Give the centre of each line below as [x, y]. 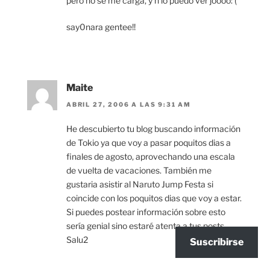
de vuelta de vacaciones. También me [139, 171]
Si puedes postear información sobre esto [146, 212]
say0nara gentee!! [101, 27]
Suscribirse [217, 242]
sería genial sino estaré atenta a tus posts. [146, 226]
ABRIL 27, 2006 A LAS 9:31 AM [129, 105]
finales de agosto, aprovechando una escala [151, 157]
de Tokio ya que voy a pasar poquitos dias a [149, 143]
